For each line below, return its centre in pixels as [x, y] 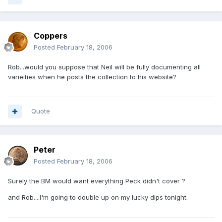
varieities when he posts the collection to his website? [92, 77]
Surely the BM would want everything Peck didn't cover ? [97, 181]
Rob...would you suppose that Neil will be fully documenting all [104, 67]
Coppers [51, 36]
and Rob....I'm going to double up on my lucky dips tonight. [98, 197]
